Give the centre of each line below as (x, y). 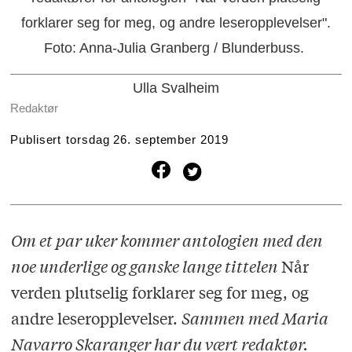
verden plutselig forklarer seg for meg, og (159, 292)
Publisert (36, 139)
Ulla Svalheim (176, 88)
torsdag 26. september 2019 (147, 139)
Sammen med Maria (255, 318)
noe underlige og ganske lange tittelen (146, 266)
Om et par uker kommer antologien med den (167, 240)
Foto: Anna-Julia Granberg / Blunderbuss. (174, 48)
